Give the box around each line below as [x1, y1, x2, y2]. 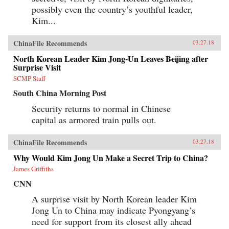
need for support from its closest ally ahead [32, 215, 192, 228]
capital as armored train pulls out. [32, 113, 156, 126]
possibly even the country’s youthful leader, [32, 3, 193, 16]
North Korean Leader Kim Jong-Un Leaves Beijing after [13, 53, 208, 65]
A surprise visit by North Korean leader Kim [32, 193, 197, 205]
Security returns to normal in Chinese [32, 102, 171, 115]
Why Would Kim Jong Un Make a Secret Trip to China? [13, 152, 208, 164]
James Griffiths [13, 164, 54, 174]
